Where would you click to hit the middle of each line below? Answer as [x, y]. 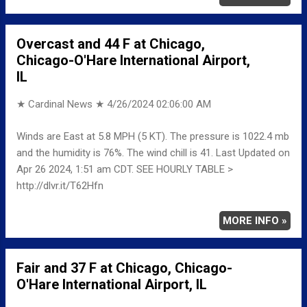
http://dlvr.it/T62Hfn [60, 185]
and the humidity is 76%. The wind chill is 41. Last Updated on [153, 152]
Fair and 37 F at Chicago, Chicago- [124, 268]
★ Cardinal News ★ [62, 105]
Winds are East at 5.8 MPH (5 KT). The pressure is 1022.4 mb [153, 136]
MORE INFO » [255, 220]
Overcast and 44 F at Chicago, [111, 44]
